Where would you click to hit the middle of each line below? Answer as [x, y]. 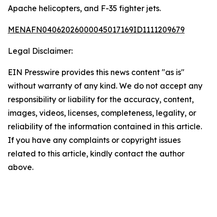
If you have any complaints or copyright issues [94, 140]
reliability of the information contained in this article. [105, 126]
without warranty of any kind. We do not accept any [105, 86]
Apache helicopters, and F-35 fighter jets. [84, 8]
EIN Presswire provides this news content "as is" [96, 72]
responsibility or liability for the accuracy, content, [101, 99]
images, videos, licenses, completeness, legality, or [102, 113]
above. [21, 167]
